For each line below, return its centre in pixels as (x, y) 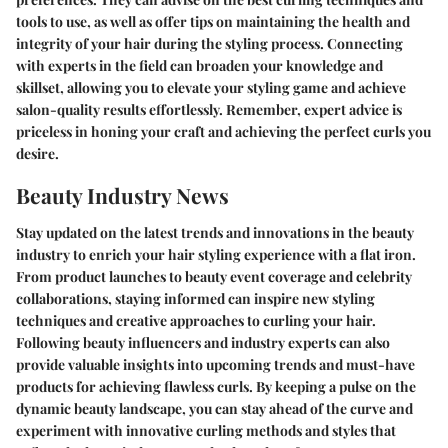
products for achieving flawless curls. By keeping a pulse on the (216, 386)
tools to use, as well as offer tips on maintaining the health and (213, 21)
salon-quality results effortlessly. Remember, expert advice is (209, 109)
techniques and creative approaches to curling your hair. (196, 320)
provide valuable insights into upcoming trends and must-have (215, 364)
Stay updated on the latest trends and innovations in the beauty (215, 232)
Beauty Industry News (122, 194)
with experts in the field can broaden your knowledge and (199, 65)
